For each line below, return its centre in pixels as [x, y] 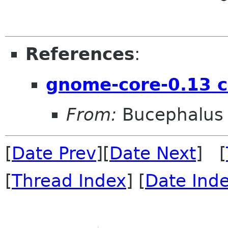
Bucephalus [170, 115]
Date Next [153, 153]
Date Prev [54, 153]
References [80, 54]
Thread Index [69, 181]
